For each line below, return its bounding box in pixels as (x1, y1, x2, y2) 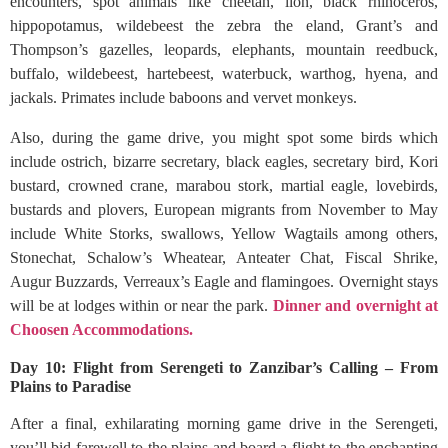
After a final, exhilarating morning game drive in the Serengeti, (10, 415, 438, 432)
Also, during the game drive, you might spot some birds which (10, 129, 438, 146)
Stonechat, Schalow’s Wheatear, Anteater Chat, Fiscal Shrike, (10, 249, 438, 266)
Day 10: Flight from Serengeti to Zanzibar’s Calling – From (10, 359, 438, 376)
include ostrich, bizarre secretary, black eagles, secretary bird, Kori (10, 153, 438, 170)
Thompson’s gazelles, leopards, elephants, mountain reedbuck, (10, 41, 438, 58)
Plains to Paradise (10, 378, 131, 395)
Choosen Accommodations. (10, 321, 193, 338)
